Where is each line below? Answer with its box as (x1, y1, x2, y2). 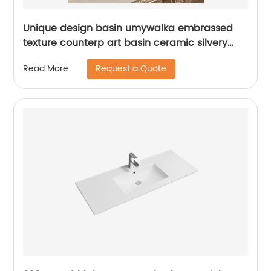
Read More (23, 62, 69, 76)
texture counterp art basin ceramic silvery (23, 34, 228, 51)
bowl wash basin (23, 49, 105, 65)
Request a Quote (96, 61, 167, 76)
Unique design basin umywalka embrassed (23, 20, 233, 36)
